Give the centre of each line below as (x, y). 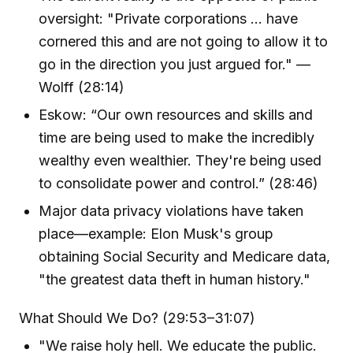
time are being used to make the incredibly (177, 137)
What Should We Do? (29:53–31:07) (137, 318)
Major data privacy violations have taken (171, 211)
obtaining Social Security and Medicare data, (185, 257)
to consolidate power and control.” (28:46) (179, 183)
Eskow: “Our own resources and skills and (176, 114)
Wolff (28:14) (82, 87)
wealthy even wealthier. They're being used (180, 160)
